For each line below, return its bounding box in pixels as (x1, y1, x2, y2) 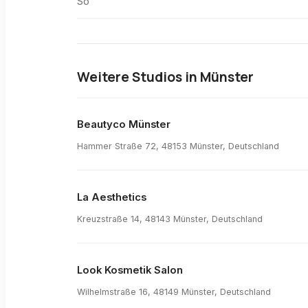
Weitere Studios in (77, 67, 200, 86)
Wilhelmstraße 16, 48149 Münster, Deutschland (77, 286, 271, 297)
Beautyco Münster (77, 118, 170, 131)
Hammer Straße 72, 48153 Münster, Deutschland (77, 140, 279, 151)
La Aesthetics (77, 191, 146, 204)
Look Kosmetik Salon (77, 264, 183, 277)
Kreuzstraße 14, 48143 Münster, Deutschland (77, 213, 263, 224)
